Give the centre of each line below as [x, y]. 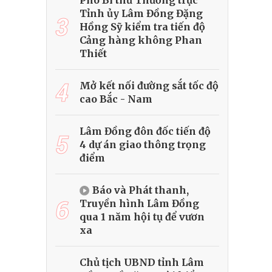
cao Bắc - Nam [116, 99]
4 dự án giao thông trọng [143, 145]
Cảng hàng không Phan [141, 40]
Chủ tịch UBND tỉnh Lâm [142, 263]
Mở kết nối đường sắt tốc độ [149, 86]
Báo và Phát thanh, [141, 190]
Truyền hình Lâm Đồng [139, 204]
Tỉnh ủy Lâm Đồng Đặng [141, 14]
